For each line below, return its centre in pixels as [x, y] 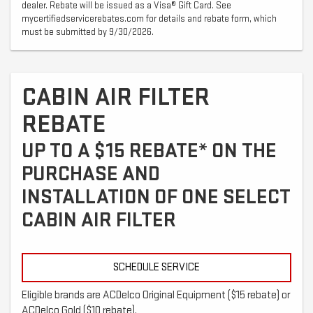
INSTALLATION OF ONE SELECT [156, 197]
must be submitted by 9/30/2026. [88, 32]
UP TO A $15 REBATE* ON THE [149, 151]
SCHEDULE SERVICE [156, 267]
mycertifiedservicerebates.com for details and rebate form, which [149, 19]
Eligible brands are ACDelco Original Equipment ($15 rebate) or [156, 295]
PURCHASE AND [91, 174]
